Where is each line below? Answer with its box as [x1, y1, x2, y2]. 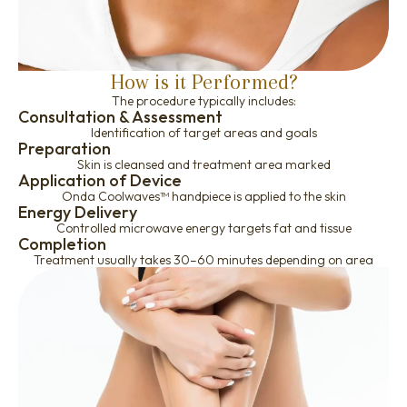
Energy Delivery [18, 201, 137, 223]
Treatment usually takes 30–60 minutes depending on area [34, 251, 373, 268]
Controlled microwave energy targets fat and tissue [55, 219, 352, 236]
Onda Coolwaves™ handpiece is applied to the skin [61, 187, 346, 204]
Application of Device [18, 169, 182, 191]
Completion [18, 233, 106, 254]
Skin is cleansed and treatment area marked [76, 155, 331, 173]
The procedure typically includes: [111, 92, 296, 109]
